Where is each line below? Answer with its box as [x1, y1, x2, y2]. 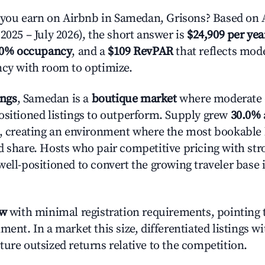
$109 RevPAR [108, 44, 173, 59]
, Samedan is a [17, 92, 92, 106]
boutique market [91, 92, 177, 106]
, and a [72, 44, 108, 59]
